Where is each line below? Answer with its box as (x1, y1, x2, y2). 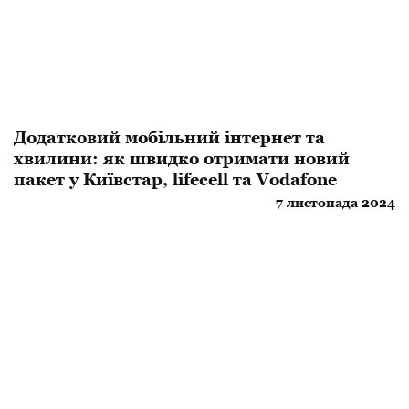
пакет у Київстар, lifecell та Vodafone (14, 170, 337, 190)
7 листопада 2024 (276, 195, 395, 211)
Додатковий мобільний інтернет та (14, 128, 325, 148)
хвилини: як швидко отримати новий (14, 149, 350, 169)
